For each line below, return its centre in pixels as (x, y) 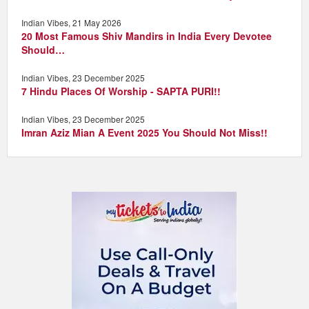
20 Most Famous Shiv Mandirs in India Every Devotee (147, 36)
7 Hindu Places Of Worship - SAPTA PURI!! (121, 91)
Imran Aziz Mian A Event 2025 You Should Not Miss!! (144, 132)
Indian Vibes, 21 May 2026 (71, 22)
